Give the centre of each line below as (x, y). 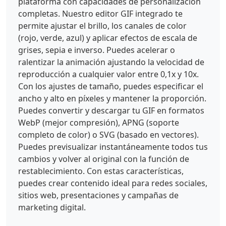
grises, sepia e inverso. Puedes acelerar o (97, 50)
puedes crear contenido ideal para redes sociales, (113, 183)
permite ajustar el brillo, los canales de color (102, 26)
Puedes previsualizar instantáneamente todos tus (113, 147)
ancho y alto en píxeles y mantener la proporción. (112, 99)
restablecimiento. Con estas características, (101, 171)
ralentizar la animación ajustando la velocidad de (111, 62)
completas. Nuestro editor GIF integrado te (100, 14)
